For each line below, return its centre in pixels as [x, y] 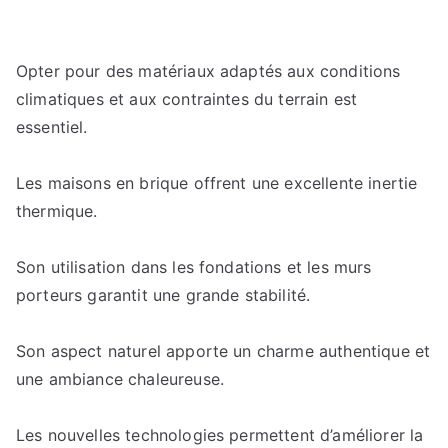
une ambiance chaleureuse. [120, 379]
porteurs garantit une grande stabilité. [163, 295]
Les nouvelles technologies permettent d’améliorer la [220, 435]
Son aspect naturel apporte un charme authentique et [223, 351]
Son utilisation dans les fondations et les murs [194, 267]
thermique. [57, 211]
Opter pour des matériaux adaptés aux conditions [208, 71]
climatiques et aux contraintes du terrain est [187, 99]
